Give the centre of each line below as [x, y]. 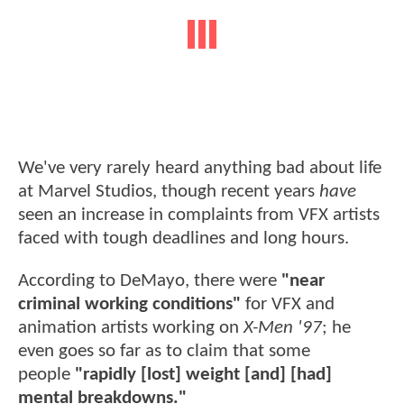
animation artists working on [131, 328]
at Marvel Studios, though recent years [169, 191]
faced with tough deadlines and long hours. [186, 238]
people [46, 375]
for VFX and [288, 305]
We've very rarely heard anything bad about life [200, 168]
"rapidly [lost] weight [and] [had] [203, 375]
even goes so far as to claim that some [164, 352]
